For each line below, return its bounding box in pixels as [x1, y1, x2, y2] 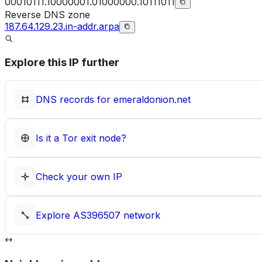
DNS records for [36, 94, 113, 105]
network [120, 209, 160, 221]
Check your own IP [36, 171, 122, 182]
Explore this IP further [5, 56, 119, 70]
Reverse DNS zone [5, 8, 90, 20]
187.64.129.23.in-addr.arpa [5, 20, 119, 32]
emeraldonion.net [113, 94, 191, 105]
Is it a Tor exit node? [36, 132, 126, 144]
